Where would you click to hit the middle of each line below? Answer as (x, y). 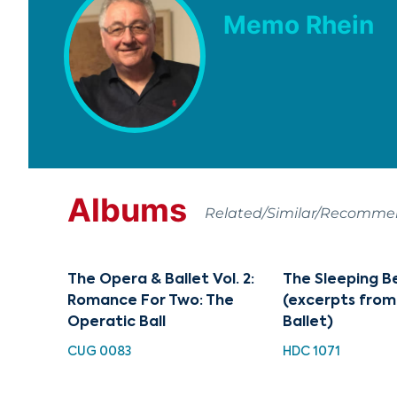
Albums (127, 210)
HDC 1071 (312, 351)
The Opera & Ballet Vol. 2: (161, 280)
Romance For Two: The (151, 301)
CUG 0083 (99, 351)
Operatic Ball (117, 322)
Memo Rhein (299, 24)
